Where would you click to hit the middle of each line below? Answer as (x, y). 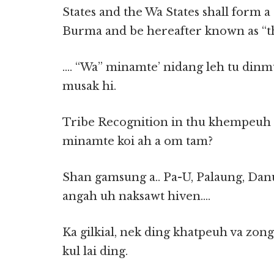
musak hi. (89, 86)
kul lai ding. (95, 251)
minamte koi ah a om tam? (138, 141)
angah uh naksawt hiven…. (136, 196)
